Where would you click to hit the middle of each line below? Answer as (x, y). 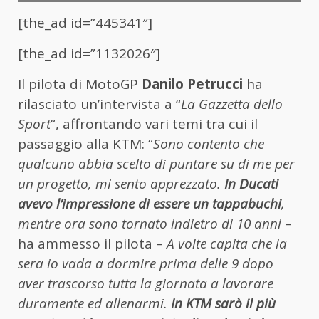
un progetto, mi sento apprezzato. (121, 184)
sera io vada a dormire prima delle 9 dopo (146, 264)
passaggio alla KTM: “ (85, 144)
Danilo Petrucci (192, 84)
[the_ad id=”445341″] (85, 23)
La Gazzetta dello (232, 104)
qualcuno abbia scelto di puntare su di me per (156, 164)
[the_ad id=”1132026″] (89, 54)
